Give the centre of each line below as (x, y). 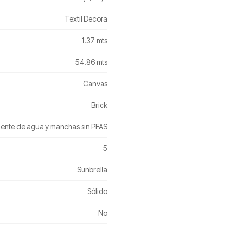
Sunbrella (92, 170)
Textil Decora (86, 19)
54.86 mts (91, 62)
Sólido (97, 191)
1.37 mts (94, 40)
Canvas (95, 83)
